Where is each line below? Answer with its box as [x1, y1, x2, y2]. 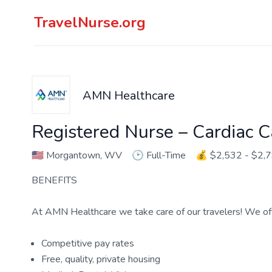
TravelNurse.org [34, 13, 146, 32]
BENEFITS [32, 174, 77, 187]
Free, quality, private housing [41, 253, 160, 266]
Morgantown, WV [44, 149, 122, 162]
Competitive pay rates [41, 237, 134, 250]
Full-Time [146, 149, 186, 162]
